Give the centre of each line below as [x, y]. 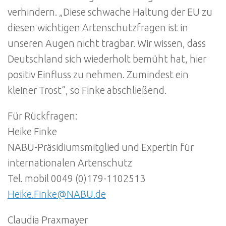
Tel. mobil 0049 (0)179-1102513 [76, 179]
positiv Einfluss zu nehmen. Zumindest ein [98, 75]
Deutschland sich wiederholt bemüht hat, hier [107, 59]
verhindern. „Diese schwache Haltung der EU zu [110, 12]
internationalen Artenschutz [70, 163]
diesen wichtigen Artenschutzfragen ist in [98, 28]
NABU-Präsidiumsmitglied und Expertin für [101, 148]
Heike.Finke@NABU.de [57, 194]
